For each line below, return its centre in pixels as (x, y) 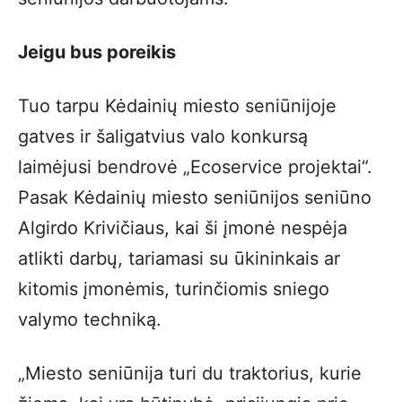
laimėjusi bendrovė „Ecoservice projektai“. (195, 167)
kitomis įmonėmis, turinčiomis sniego (174, 289)
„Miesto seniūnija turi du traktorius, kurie (190, 373)
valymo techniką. (90, 319)
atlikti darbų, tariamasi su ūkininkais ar (179, 258)
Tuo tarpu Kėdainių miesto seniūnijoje (177, 106)
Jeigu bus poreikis (97, 52)
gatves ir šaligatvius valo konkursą (163, 136)
